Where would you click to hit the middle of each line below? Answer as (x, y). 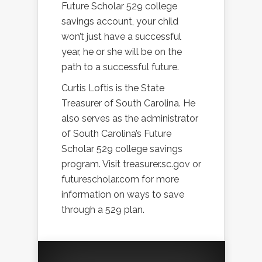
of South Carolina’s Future (116, 134)
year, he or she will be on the (122, 52)
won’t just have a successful (121, 37)
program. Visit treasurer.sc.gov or (131, 164)
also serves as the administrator (130, 119)
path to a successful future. (120, 67)
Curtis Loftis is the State (113, 88)
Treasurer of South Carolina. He (128, 104)
